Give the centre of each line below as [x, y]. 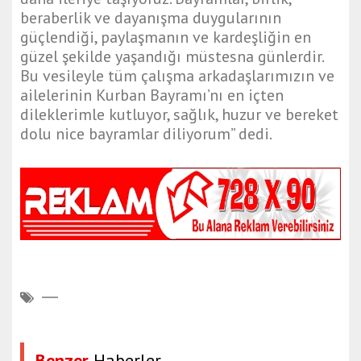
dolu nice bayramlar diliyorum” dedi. [146, 134]
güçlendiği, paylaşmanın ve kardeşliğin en [166, 37]
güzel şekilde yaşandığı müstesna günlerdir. [172, 57]
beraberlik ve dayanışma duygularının [151, 18]
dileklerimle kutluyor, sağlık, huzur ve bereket [179, 115]
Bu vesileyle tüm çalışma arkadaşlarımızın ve [177, 76]
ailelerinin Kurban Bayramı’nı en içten [152, 95]
